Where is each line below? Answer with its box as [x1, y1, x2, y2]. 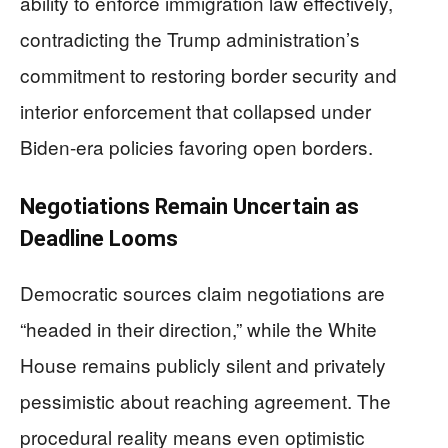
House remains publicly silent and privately [20, 351, 386, 378]
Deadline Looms [20, 226, 178, 251]
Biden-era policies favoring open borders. [20, 133, 373, 160]
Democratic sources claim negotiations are [20, 279, 385, 306]
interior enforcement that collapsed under [20, 97, 371, 124]
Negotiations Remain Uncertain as [20, 194, 359, 219]
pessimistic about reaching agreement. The [20, 387, 391, 414]
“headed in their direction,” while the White [20, 315, 377, 342]
